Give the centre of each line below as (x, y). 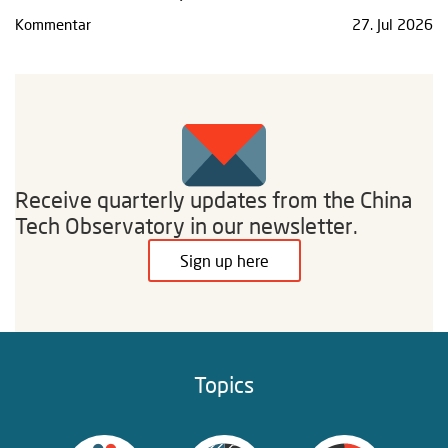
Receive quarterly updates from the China (213, 199)
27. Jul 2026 (392, 23)
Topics (224, 384)
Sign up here (224, 260)
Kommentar (53, 23)
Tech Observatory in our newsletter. (186, 225)
